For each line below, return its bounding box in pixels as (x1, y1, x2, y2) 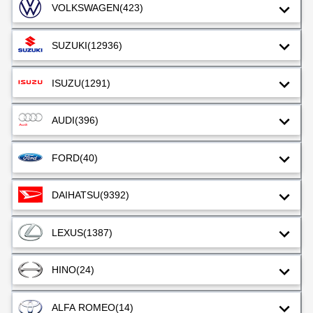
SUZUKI (52, 39, 87, 51)
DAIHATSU (52, 189, 100, 201)
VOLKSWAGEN (52, 2, 119, 14)
